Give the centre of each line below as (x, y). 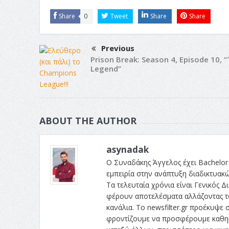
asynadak (127, 149)
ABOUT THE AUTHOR (88, 120)
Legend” (106, 68)
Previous (118, 48)
